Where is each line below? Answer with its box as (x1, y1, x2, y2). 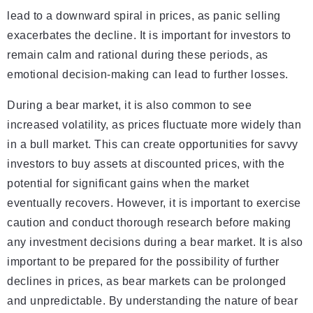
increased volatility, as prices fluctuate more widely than (7, 119, 301, 131)
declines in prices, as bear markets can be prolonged (7, 275, 286, 288)
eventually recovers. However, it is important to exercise (7, 197, 301, 210)
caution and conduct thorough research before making (7, 217, 291, 229)
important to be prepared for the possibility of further (7, 256, 279, 268)
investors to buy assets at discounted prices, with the (7, 158, 284, 170)
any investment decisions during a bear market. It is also (7, 236, 303, 249)
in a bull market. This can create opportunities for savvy (7, 138, 298, 151)
